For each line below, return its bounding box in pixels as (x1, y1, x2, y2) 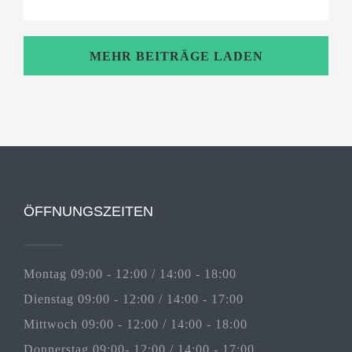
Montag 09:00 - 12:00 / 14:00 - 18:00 (24, 266, 236, 280)
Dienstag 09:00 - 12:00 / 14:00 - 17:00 (24, 291, 244, 306)
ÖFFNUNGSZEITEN (24, 203, 153, 219)
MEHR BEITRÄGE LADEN (89, 49, 263, 63)
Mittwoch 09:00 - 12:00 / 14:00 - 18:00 (24, 317, 247, 331)
